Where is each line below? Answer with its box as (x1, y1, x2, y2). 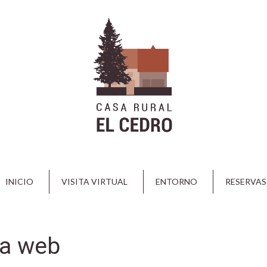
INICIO (5, 176, 33, 187)
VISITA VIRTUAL (61, 176, 128, 187)
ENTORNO (156, 176, 197, 187)
